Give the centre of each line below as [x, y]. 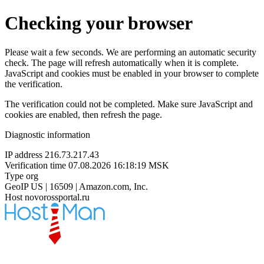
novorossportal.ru [57, 197]
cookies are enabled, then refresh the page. [83, 114]
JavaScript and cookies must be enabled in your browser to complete [132, 73]
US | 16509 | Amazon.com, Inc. [89, 186]
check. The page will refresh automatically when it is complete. [122, 62]
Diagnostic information [47, 134]
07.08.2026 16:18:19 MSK [119, 165]
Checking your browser [99, 23]
